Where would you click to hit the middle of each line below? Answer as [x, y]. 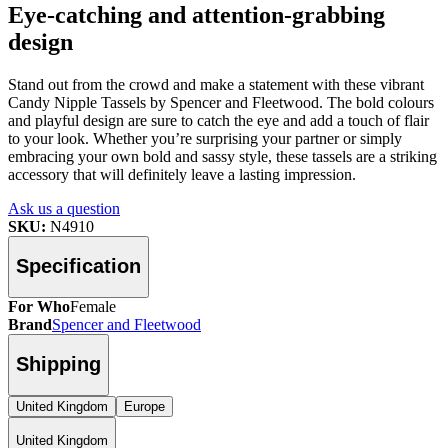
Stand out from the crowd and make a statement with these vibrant [216, 84]
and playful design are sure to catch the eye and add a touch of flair [218, 120]
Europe [144, 406]
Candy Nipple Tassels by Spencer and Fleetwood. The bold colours [221, 102]
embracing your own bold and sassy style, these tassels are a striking [222, 156]
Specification [78, 266]
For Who [39, 306]
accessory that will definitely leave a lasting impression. [182, 174]
